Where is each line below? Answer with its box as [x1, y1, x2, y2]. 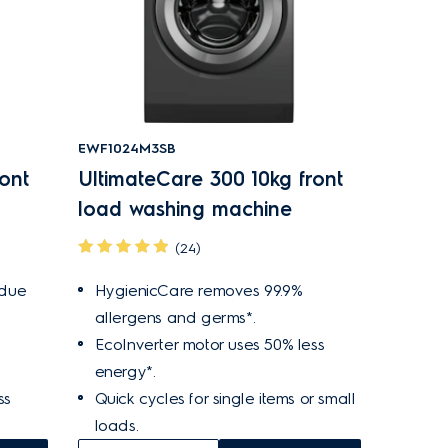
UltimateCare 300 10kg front [77, 167, 343, 191]
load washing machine [77, 197, 292, 221]
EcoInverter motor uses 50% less [94, 335, 325, 354]
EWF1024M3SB [77, 140, 176, 157]
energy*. [94, 362, 156, 381]
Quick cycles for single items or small [94, 389, 356, 408]
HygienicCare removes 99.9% [94, 281, 303, 300]
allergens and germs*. [94, 308, 256, 327]
